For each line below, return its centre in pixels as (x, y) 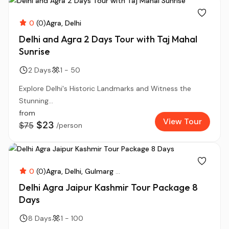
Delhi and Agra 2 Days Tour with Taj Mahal (108, 39)
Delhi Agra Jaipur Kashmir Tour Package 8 (108, 187)
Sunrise (35, 51)
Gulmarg (99, 171)
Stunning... (36, 101)
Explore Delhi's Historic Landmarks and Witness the (105, 88)
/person (69, 125)
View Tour (182, 121)
